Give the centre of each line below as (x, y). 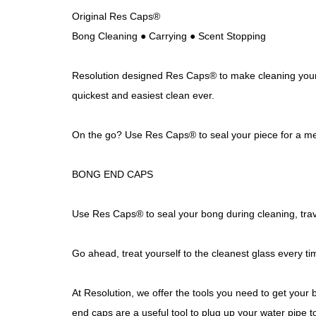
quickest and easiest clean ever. (143, 95)
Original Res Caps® (116, 16)
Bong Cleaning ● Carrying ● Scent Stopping (169, 36)
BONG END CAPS (113, 174)
